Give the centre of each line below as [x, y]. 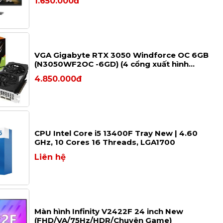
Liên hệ [50, 157]
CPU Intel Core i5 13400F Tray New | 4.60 [116, 133]
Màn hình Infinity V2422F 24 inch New [109, 211]
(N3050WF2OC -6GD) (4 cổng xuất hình [112, 64]
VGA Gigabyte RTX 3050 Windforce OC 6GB [122, 55]
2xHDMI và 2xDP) [68, 73]
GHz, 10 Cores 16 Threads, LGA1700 [105, 142]
